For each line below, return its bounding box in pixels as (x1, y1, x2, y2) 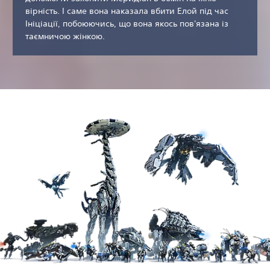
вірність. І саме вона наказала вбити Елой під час (25, 5, 228, 17)
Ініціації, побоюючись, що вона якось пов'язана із (25, 18, 228, 30)
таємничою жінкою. (25, 31, 105, 42)
